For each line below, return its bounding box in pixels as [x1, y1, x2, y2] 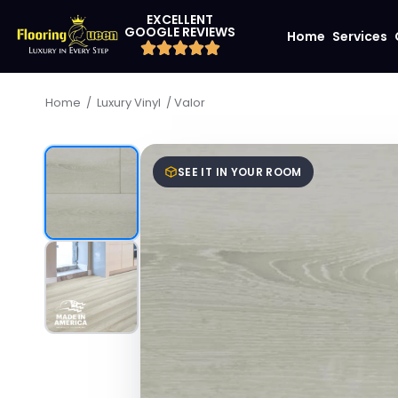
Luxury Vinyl [97, 94, 161, 111]
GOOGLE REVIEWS [124, 23, 236, 41]
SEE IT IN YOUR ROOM [178, 164, 302, 179]
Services [331, 28, 387, 45]
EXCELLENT [147, 11, 214, 28]
